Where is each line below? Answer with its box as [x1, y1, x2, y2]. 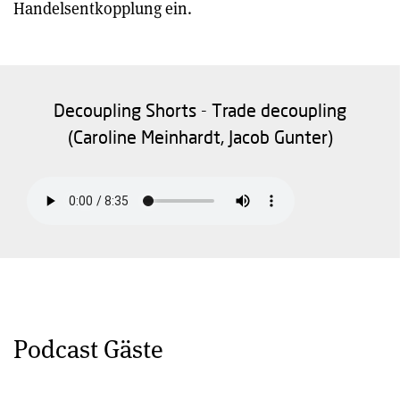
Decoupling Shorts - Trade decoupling [54, 99, 346, 121]
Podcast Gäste [13, 331, 163, 365]
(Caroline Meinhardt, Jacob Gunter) [67, 126, 333, 147]
